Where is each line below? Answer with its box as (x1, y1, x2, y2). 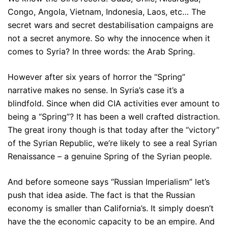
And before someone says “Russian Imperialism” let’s (8, 176, 210, 187)
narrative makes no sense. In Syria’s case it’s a (8, 84, 184, 95)
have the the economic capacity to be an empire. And (8, 216, 215, 226)
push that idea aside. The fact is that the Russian (8, 189, 195, 200)
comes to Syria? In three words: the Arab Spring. (8, 46, 195, 56)
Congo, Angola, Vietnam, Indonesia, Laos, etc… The (8, 6, 206, 17)
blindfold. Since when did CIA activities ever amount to (8, 98, 220, 108)
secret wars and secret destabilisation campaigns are (8, 19, 213, 30)
